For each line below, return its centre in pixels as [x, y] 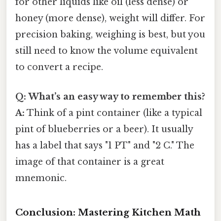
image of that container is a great [90, 162]
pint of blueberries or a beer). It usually [104, 129]
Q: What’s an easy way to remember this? [110, 96]
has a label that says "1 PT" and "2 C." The [105, 145]
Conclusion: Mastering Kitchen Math [108, 213]
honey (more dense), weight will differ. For [110, 18]
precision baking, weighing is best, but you [110, 35]
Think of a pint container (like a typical [113, 113]
